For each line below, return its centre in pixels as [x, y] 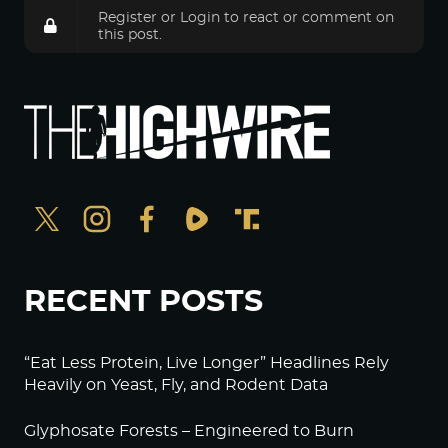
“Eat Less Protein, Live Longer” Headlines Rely [206, 363]
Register [127, 17]
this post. [130, 34]
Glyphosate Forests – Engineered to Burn [189, 431]
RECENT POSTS [143, 302]
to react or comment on [307, 17]
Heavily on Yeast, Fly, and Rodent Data [176, 385]
